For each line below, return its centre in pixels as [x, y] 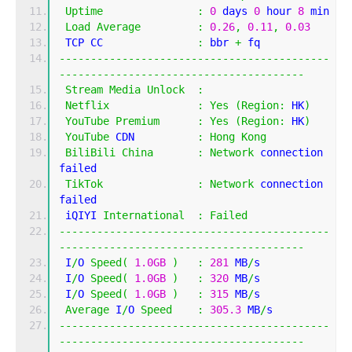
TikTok [84, 184]
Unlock [166, 90]
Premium [137, 121]
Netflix [87, 106]
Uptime [84, 11]
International [144, 216]
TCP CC [128, 43]
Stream [84, 90]
